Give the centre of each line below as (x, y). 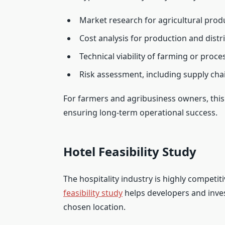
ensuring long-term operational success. (140, 112)
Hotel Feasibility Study (130, 151)
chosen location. (94, 207)
